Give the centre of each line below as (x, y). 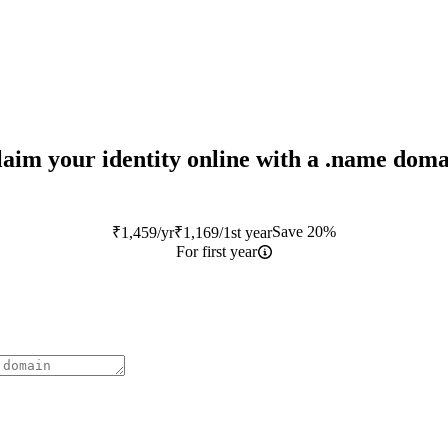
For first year (216, 251)
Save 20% (304, 231)
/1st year (245, 232)
